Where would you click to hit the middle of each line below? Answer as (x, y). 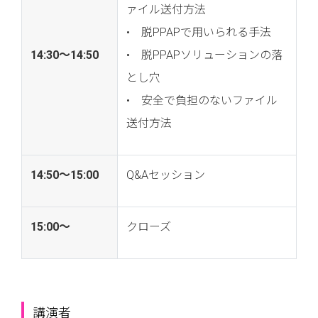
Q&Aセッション (166, 175)
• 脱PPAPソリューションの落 (204, 55)
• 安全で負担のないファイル (202, 101)
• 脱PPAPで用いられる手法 (199, 33)
